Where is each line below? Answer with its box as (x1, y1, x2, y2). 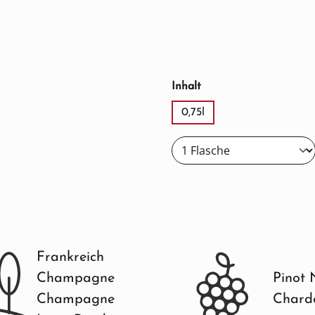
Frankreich (37, 250, 104, 265)
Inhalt (172, 81, 201, 92)
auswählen (200, 80, 257, 91)
